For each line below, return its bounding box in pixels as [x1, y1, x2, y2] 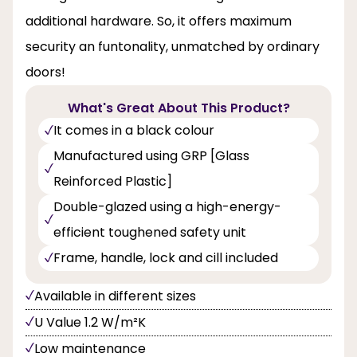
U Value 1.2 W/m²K [34, 312, 146, 331]
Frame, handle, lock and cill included [53, 248, 278, 267]
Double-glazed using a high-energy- [53, 197, 281, 216]
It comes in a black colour [53, 120, 214, 139]
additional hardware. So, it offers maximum [25, 11, 292, 30]
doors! [25, 62, 65, 81]
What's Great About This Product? [67, 98, 290, 117]
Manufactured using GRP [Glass [53, 146, 249, 165]
